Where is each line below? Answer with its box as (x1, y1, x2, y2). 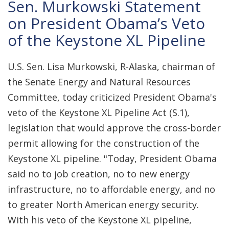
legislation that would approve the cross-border (8, 122, 221, 134)
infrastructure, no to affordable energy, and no (8, 183, 215, 195)
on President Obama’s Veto (8, 13, 205, 34)
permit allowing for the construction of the (8, 137, 199, 149)
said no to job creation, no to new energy (8, 168, 190, 180)
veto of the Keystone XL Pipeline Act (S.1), (8, 106, 190, 119)
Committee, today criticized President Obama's (8, 91, 217, 103)
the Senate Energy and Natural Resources (8, 76, 191, 88)
